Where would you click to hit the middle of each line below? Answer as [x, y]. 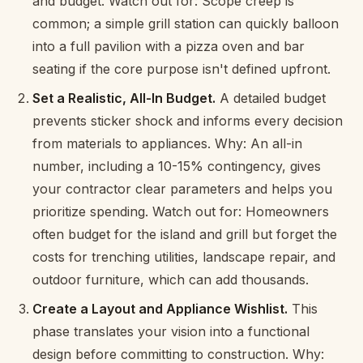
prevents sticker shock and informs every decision [188, 120]
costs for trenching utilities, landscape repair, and [184, 256]
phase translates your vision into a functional [171, 331]
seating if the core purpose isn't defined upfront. [181, 68]
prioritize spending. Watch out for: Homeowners [181, 211]
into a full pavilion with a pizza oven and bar [169, 46]
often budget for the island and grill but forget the [185, 234]
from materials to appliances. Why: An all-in [167, 143]
